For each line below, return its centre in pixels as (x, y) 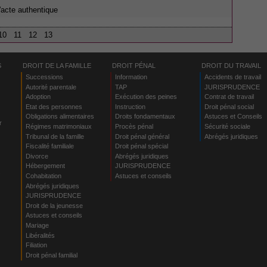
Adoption (38, 97)
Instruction (130, 106)
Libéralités (40, 235)
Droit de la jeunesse (54, 205)
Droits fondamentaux (145, 117)
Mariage (37, 225)
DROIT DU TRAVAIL (231, 65)
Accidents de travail (232, 77)
